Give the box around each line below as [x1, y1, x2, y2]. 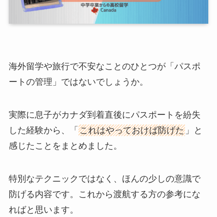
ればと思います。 [8, 204, 78, 215]
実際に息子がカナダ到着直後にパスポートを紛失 [8, 109, 201, 120]
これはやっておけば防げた [79, 125, 184, 135]
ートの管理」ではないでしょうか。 [8, 77, 148, 87]
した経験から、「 [8, 125, 78, 135]
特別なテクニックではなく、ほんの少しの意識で [8, 173, 201, 184]
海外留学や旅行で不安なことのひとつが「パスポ [8, 62, 201, 71]
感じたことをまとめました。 [8, 140, 122, 151]
